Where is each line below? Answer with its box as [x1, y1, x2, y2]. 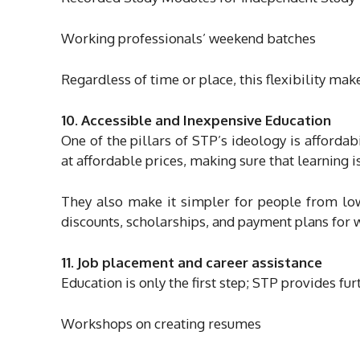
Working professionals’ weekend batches [61, 29, 316, 47]
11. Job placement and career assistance [61, 253, 322, 271]
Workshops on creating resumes [61, 314, 261, 332]
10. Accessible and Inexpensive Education [61, 111, 331, 129]
